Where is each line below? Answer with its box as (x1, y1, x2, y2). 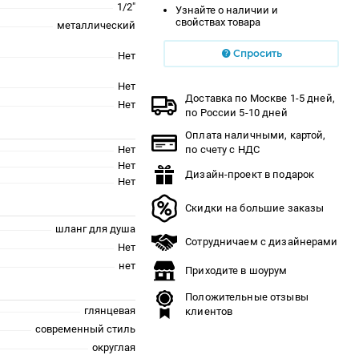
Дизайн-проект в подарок (185, 167, 315, 180)
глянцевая (84, 304, 136, 317)
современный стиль (35, 322, 136, 335)
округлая (92, 341, 136, 353)
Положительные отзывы (185, 290, 309, 303)
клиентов (185, 305, 233, 317)
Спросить (232, 46, 282, 59)
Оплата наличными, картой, (185, 128, 326, 141)
